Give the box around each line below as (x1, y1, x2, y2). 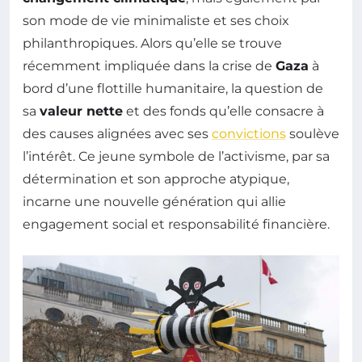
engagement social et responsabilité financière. (23, 217, 330, 233)
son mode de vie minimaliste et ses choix (23, 13, 289, 29)
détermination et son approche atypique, (23, 171, 289, 187)
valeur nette (40, 103, 123, 120)
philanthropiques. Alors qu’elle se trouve (23, 36, 282, 52)
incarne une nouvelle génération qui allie (23, 194, 286, 210)
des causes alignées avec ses (23, 126, 212, 142)
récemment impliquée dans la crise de (23, 58, 276, 74)
